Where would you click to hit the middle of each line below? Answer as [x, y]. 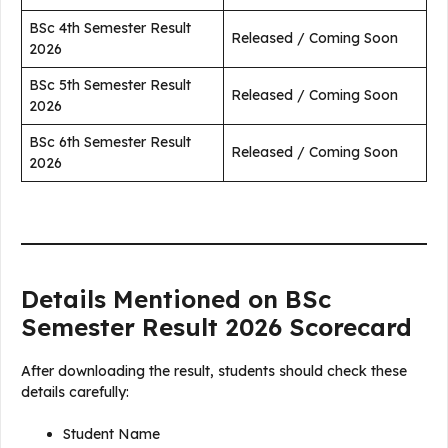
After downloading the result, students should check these [214, 371]
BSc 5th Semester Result [110, 85]
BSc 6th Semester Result [110, 142]
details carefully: [75, 392]
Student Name [111, 434]
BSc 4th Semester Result [110, 28]
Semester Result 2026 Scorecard [216, 327]
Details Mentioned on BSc [176, 299]
